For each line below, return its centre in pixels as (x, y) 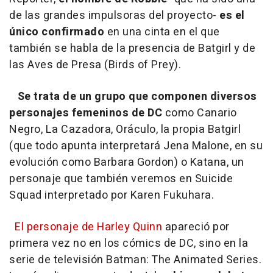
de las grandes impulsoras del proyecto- (113, 16)
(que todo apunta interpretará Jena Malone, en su (136, 146)
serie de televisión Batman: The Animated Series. (135, 260)
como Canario (200, 113)
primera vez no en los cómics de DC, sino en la (129, 244)
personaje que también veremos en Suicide (121, 179)
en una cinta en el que (162, 32)
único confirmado (57, 32)
